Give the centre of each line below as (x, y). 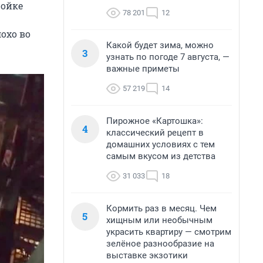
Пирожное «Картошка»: (155, 121)
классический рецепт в (155, 133)
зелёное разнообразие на (160, 244)
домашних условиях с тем (161, 144)
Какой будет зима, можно (160, 45)
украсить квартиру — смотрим (169, 232)
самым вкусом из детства (161, 156)
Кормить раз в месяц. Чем (161, 208)
